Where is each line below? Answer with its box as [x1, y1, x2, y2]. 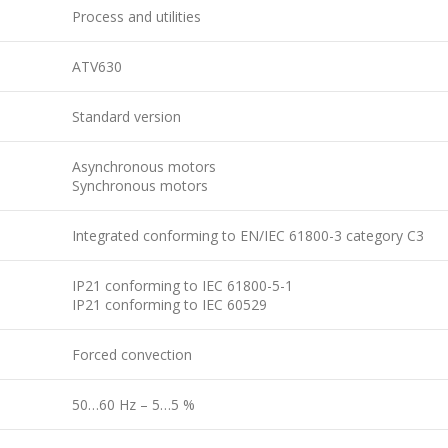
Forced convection [72, 345, 192, 364]
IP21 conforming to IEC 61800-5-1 [72, 276, 293, 295]
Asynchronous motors [72, 157, 216, 176]
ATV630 [72, 57, 122, 76]
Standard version [72, 107, 181, 126]
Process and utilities [72, 7, 201, 26]
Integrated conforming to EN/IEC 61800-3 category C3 [72, 226, 424, 245]
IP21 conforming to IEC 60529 [72, 295, 267, 314]
